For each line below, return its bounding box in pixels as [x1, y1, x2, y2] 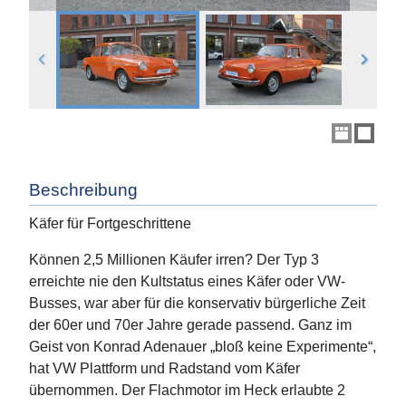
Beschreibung [29, 180, 138, 200]
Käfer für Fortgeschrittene [29, 216, 191, 232]
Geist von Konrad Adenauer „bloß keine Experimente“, [29, 339, 376, 355]
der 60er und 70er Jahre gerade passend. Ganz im [29, 317, 352, 333]
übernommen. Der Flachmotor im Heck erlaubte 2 [29, 382, 345, 399]
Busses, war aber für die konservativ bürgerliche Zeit [29, 295, 365, 312]
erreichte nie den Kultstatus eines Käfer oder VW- [29, 274, 345, 290]
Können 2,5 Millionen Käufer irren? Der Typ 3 [29, 252, 319, 268]
